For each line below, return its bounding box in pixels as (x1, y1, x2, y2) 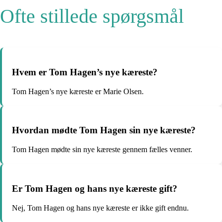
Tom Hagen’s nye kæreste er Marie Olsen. (12, 87, 144, 96)
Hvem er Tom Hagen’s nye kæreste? (12, 67, 158, 78)
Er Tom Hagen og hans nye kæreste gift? (12, 183, 177, 194)
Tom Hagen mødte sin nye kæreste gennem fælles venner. (12, 145, 192, 154)
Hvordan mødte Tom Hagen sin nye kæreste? (12, 125, 196, 136)
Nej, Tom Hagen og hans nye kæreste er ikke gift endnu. (12, 203, 189, 212)
